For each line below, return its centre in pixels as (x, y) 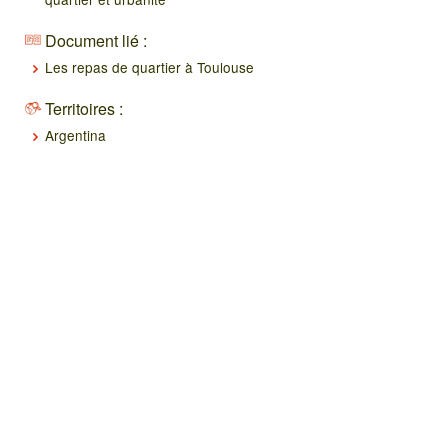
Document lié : (95, 40)
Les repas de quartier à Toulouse (149, 66)
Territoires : (83, 108)
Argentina (75, 134)
